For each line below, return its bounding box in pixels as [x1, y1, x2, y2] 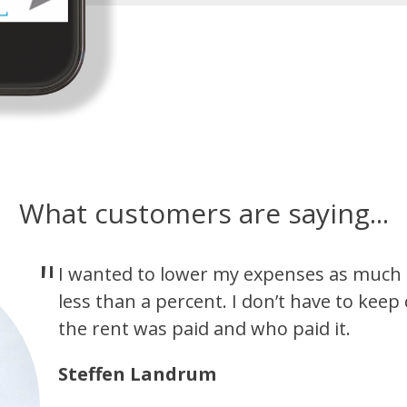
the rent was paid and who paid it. [57, 316, 351, 342]
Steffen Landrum [57, 362, 216, 387]
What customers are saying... [18, 194, 389, 233]
